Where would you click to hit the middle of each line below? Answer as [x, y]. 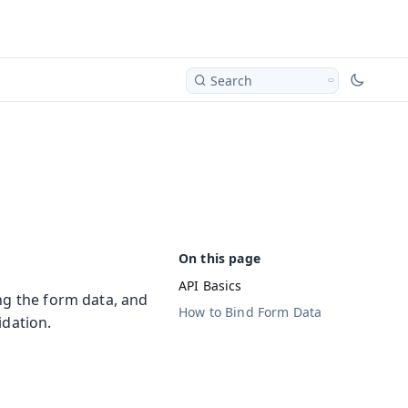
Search [231, 80]
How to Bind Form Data [250, 312]
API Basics [210, 285]
